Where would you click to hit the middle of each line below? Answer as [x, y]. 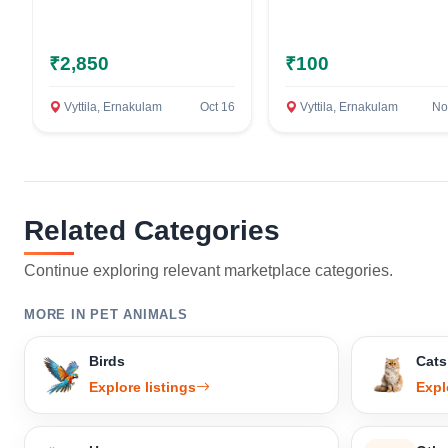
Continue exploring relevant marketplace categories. [208, 271]
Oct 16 [217, 107]
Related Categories [152, 231]
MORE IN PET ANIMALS [106, 315]
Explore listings [142, 387]
